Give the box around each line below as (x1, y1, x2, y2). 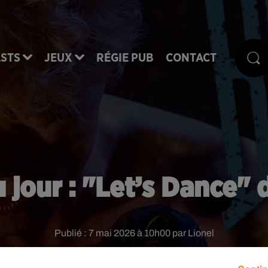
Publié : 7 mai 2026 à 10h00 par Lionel (54, 228, 214, 238)
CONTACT (166, 51, 217, 64)
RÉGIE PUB (96, 51, 154, 64)
